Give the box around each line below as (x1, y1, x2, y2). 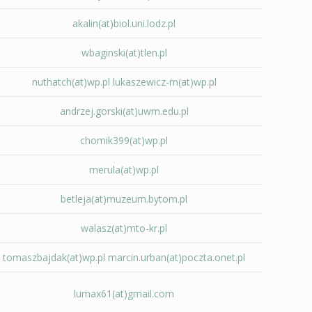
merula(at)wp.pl (89, 163, 159, 176)
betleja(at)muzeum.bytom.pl (61, 192, 188, 205)
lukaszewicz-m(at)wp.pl (112, 75, 217, 88)
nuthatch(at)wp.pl (31, 75, 110, 88)
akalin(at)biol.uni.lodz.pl (72, 17, 176, 30)
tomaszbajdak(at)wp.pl (3, 251, 106, 264)
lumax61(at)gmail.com (74, 287, 175, 300)
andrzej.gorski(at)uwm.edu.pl (59, 104, 189, 118)
